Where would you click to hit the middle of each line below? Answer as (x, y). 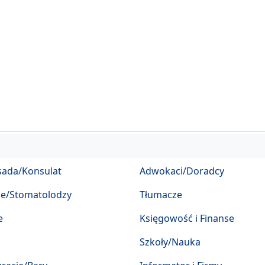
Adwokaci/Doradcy (182, 171)
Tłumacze (161, 195)
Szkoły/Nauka (170, 242)
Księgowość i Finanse (187, 218)
